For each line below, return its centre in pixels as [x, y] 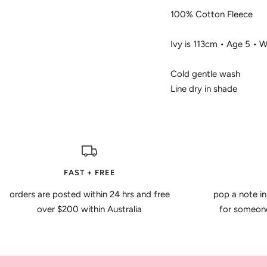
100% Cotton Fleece [211, 14]
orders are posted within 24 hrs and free [89, 194]
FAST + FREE [89, 172]
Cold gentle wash [205, 74]
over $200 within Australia [89, 209]
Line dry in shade [204, 89]
